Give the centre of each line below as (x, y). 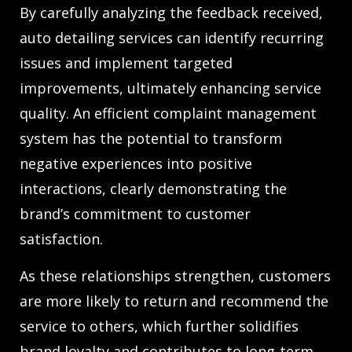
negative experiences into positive (136, 164)
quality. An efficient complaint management (168, 114)
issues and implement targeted (126, 63)
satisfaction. (61, 239)
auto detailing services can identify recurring (172, 38)
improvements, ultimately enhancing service (170, 88)
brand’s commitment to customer (135, 214)
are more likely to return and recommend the (174, 301)
